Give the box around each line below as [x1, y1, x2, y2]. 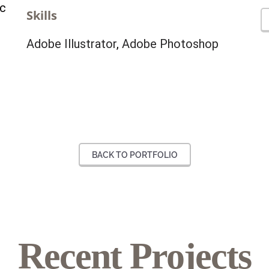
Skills [26, 7, 57, 23]
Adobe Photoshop [122, 37, 219, 51]
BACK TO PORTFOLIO [91, 150, 178, 160]
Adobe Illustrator [26, 37, 116, 51]
